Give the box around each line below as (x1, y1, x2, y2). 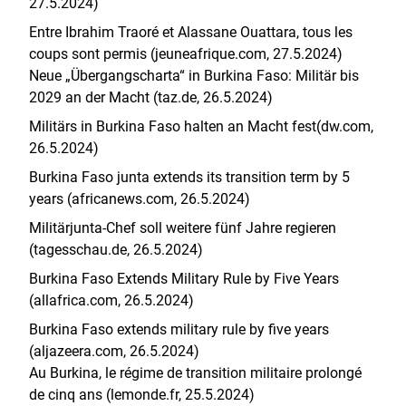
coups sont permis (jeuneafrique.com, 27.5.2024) (29, 45, 343, 63)
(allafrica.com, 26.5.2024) (29, 292, 194, 309)
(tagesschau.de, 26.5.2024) (29, 241, 203, 258)
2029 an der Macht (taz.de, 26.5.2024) (29, 89, 273, 106)
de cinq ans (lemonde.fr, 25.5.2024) (29, 386, 255, 403)
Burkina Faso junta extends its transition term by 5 (29, 169, 350, 186)
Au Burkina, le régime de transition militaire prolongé (29, 364, 362, 382)
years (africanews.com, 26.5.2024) (29, 190, 250, 208)
